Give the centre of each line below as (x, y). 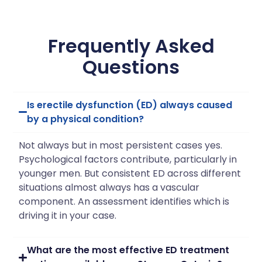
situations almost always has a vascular (109, 187)
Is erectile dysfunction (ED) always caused (129, 105)
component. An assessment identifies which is (124, 201)
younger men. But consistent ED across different (130, 173)
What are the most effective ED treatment (128, 250)
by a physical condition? (85, 119)
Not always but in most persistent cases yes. (121, 145)
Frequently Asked (131, 46)
